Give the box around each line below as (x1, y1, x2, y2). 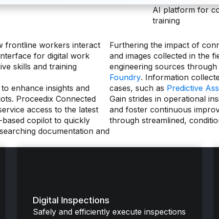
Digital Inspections (32, 195, 109, 205)
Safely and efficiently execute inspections (32, 206, 186, 217)
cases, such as (109, 83, 167, 93)
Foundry (109, 72, 141, 82)
